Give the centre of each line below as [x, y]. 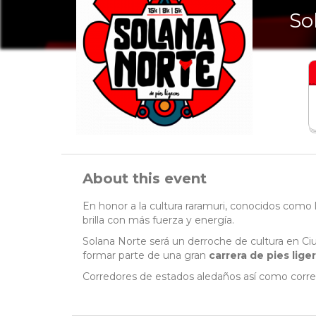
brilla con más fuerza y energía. [160, 220]
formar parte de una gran [146, 256]
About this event [145, 179]
